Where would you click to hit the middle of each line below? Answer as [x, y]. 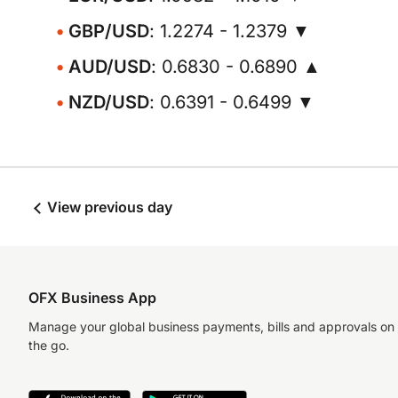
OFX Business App [92, 298]
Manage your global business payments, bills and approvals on [211, 326]
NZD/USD [109, 102]
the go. [49, 345]
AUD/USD [110, 67]
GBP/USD [109, 31]
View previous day [108, 207]
